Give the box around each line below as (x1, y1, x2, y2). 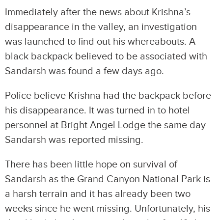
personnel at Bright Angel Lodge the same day (5, 119, 206, 131)
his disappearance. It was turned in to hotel (5, 105, 190, 116)
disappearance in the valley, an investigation (5, 21, 197, 33)
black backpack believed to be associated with (5, 51, 207, 62)
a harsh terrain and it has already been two (5, 188, 191, 200)
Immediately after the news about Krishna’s (5, 6, 191, 18)
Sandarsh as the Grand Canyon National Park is (5, 173, 210, 185)
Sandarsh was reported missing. (5, 134, 143, 146)
